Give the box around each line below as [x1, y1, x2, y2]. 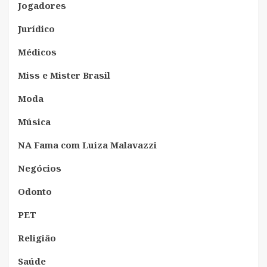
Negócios [18, 162, 61, 175]
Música [18, 116, 51, 128]
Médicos [18, 46, 57, 58]
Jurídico [18, 23, 55, 35]
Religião [18, 232, 56, 244]
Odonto [18, 185, 52, 198]
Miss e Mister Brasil [18, 69, 110, 82]
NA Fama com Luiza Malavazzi [18, 139, 157, 151]
